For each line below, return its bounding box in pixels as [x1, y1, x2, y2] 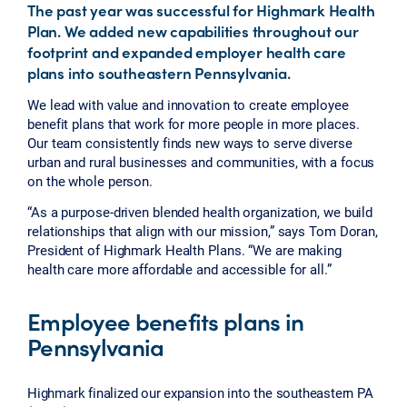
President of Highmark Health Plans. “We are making [27, 240, 342, 259]
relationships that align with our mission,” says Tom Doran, [27, 221, 379, 240]
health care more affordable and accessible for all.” [27, 259, 332, 278]
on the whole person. [27, 171, 156, 190]
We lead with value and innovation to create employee [27, 94, 349, 114]
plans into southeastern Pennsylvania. [27, 61, 291, 84]
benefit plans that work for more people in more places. [27, 114, 360, 133]
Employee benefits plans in [27, 303, 304, 338]
